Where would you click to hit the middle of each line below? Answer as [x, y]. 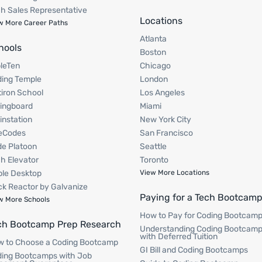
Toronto [154, 160]
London [154, 79]
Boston [153, 52]
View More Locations [174, 172]
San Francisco [166, 133]
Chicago [155, 65]
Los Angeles [162, 92]
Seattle [153, 146]
